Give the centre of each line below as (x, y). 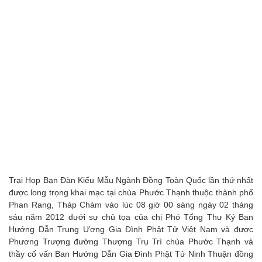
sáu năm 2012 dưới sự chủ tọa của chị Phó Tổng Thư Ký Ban (131, 217)
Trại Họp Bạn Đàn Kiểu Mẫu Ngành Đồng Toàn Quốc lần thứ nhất (131, 180)
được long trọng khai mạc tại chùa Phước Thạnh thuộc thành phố (131, 192)
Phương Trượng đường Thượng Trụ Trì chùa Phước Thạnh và (131, 241)
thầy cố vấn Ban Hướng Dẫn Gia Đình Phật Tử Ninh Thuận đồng (131, 254)
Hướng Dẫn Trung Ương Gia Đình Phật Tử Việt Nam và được (131, 229)
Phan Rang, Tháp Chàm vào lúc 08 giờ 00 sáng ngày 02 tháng (131, 204)
